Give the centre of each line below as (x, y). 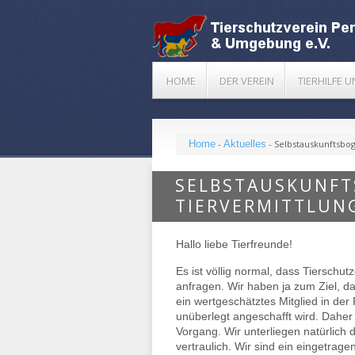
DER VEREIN (247, 81)
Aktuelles (245, 144)
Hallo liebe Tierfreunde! (234, 244)
